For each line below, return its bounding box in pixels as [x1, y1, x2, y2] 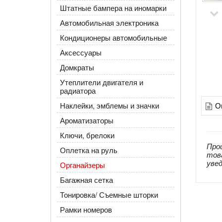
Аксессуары [59, 47, 102, 57]
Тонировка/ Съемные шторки [59, 189, 158, 200]
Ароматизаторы [59, 115, 113, 125]
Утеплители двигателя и [59, 77, 143, 87]
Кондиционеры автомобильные [59, 32, 167, 43]
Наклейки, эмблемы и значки [59, 100, 159, 111]
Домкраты [59, 62, 94, 72]
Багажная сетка [59, 174, 113, 185]
